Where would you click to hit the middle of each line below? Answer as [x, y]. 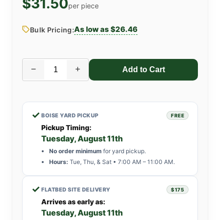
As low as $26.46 [106, 29]
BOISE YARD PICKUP [70, 115]
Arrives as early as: [73, 201]
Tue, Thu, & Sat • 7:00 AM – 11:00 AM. [122, 162]
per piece [83, 5]
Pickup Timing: [66, 127]
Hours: [59, 162]
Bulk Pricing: [52, 29]
